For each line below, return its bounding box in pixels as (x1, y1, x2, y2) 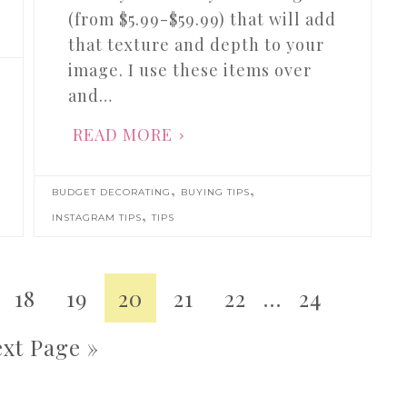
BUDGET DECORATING (51, 185, 171, 198)
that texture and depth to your (68, 33, 325, 55)
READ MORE (73, 123, 174, 145)
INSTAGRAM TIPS (51, 211, 142, 223)
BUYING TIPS (180, 185, 250, 198)
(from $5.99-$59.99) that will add (68, 7, 337, 30)
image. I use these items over (68, 58, 313, 81)
